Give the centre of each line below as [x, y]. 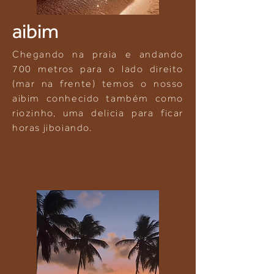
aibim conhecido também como [98, 98]
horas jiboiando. [53, 128]
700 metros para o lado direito [98, 69]
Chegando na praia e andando [98, 54]
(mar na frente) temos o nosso [98, 84]
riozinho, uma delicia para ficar [98, 113]
